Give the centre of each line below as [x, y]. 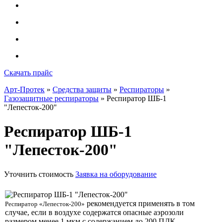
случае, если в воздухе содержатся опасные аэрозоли [94, 212]
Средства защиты [82, 89]
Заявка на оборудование [116, 174]
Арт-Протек [24, 89]
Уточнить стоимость [39, 174]
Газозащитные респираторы [51, 98]
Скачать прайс [28, 73]
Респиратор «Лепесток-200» [45, 204]
